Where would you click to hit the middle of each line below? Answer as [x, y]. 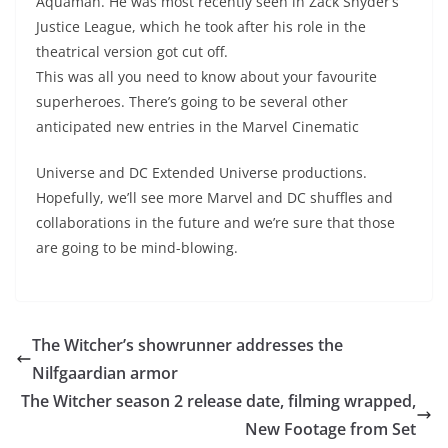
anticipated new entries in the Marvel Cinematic [197, 127]
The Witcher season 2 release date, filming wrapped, [218, 401]
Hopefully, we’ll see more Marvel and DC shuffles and [214, 198]
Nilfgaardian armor [105, 373]
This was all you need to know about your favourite [206, 77]
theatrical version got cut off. [132, 52]
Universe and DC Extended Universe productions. [201, 173]
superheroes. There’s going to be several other [192, 102]
